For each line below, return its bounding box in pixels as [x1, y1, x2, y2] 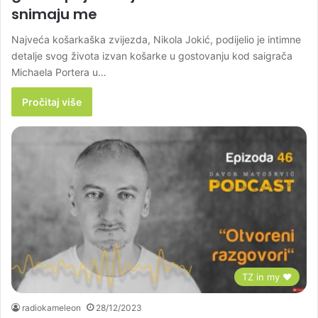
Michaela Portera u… [11, 65, 106, 78]
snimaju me [11, 4, 97, 24]
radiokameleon [22, 302, 81, 313]
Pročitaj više [22, 95, 82, 108]
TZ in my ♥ [242, 270, 292, 283]
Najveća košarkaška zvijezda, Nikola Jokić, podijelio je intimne [11, 33, 301, 45]
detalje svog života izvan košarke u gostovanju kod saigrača [11, 49, 292, 62]
